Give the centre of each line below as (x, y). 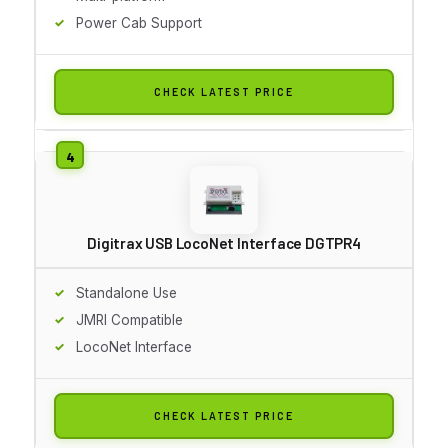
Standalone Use (126, 292)
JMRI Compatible (129, 319)
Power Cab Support (139, 22)
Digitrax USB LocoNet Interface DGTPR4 (224, 242)
